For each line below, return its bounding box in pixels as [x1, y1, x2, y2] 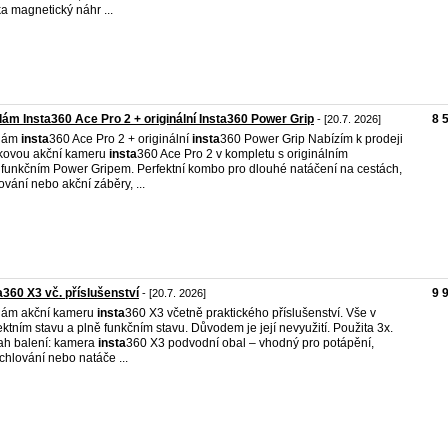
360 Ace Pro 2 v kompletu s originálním [137, 147, 348, 161]
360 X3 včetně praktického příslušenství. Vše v [125, 306, 376, 320]
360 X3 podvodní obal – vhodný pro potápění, [126, 336, 374, 350]
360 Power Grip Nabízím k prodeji [220, 132, 403, 146]
